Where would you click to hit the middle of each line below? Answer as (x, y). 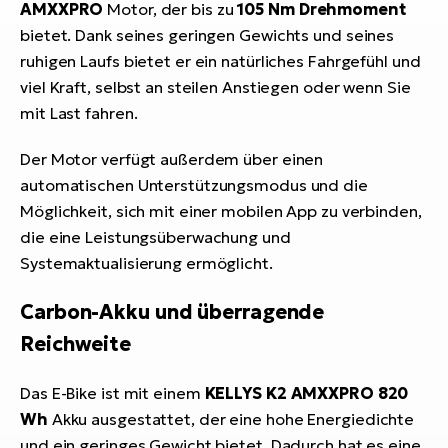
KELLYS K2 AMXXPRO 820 (306, 393)
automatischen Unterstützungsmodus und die (194, 185)
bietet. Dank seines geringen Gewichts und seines (207, 35)
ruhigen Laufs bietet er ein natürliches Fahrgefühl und (220, 61)
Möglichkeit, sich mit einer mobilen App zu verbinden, (221, 211)
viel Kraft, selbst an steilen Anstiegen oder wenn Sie (215, 87)
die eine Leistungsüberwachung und (155, 237)
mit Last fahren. (79, 113)
